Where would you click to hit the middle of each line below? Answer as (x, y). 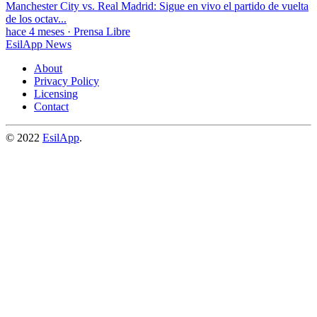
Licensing (56, 93)
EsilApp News (39, 44)
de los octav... (36, 18)
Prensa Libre (102, 31)
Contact (51, 106)
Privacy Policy (67, 81)
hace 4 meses (35, 31)
